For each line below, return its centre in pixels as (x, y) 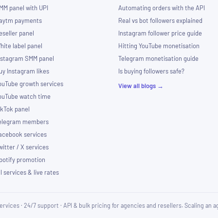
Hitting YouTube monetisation (159, 46)
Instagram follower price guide (160, 33)
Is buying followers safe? (151, 71)
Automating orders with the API (161, 8)
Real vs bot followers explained (160, 21)
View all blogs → (141, 86)
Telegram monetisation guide (158, 59)
